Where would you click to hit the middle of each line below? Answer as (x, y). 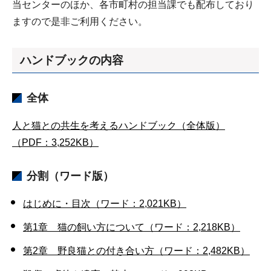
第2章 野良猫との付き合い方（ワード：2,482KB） (136, 250)
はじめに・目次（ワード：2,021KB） (105, 203)
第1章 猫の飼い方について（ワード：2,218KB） (132, 227)
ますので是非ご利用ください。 (80, 21)
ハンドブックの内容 (72, 60)
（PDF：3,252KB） (55, 142)
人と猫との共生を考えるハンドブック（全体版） (119, 125)
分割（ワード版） (70, 176)
